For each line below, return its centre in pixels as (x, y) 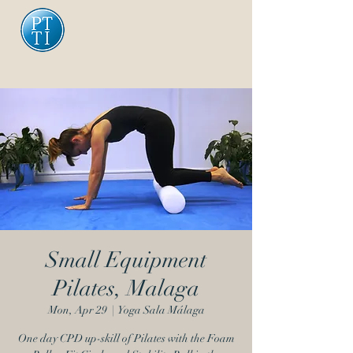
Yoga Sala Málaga (161, 310)
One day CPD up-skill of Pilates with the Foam (126, 338)
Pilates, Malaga (126, 288)
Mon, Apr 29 (77, 310)
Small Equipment (126, 260)
